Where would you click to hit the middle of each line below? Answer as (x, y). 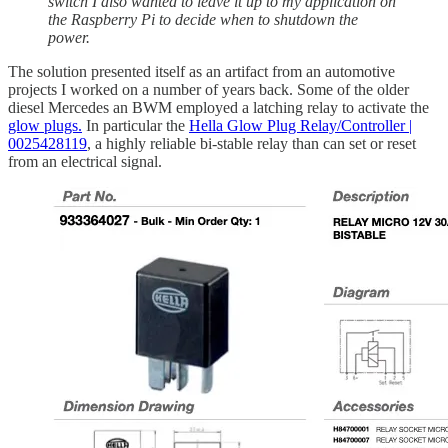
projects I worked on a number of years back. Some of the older (208, 90)
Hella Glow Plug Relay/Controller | (300, 126)
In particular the (135, 126)
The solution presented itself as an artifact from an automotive (201, 72)
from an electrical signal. (85, 162)
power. (69, 38)
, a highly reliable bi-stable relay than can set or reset (251, 144)
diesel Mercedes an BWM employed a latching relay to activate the (218, 108)
